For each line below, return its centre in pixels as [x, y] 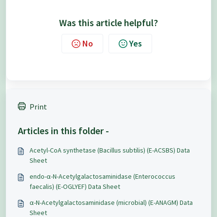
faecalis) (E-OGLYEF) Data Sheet [75, 186]
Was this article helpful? [108, 23]
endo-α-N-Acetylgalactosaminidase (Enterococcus [102, 176]
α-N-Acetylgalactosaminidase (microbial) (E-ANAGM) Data [111, 202]
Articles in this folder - [63, 131]
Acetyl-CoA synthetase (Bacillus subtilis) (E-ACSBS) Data [110, 150]
